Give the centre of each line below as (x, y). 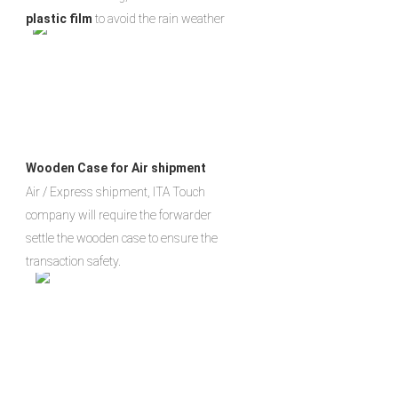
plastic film (59, 18)
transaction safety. (73, 261)
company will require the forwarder (119, 215)
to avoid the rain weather (159, 18)
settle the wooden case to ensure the (122, 238)
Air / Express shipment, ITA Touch (115, 191)
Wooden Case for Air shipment (116, 167)
